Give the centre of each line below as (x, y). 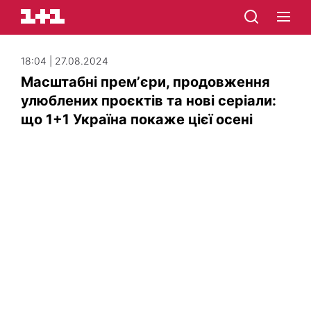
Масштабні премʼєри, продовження (145, 82)
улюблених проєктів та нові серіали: (149, 101)
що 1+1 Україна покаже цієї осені (137, 119)
